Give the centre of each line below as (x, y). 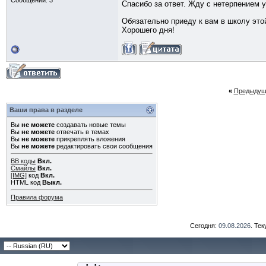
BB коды (23, 161)
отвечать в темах (82, 132)
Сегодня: (204, 226)
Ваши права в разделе (46, 110)
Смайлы (23, 168)
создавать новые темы (90, 125)
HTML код (26, 182)
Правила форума (37, 197)
